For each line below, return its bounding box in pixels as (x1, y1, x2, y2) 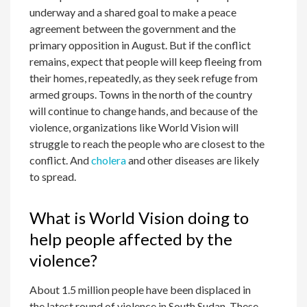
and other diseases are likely (126, 153, 260, 167)
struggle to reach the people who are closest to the (29, 137, 265, 151)
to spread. (29, 170, 77, 184)
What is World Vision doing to (29, 208, 249, 228)
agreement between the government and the (29, 22, 236, 36)
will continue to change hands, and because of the (29, 104, 258, 118)
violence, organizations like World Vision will (29, 121, 239, 134)
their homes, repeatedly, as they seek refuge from (29, 71, 258, 85)
